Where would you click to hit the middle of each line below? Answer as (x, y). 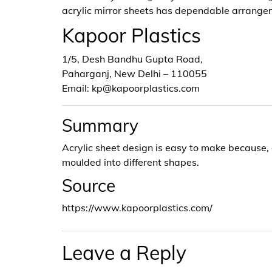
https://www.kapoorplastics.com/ (137, 208)
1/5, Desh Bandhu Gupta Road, (132, 59)
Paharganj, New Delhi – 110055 (134, 73)
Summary (100, 125)
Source (89, 185)
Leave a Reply (124, 253)
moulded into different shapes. (131, 162)
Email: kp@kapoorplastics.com (131, 88)
